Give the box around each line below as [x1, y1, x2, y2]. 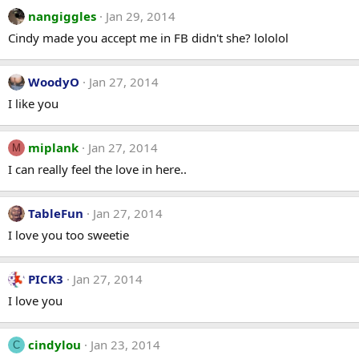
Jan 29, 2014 [106, 7, 175, 24]
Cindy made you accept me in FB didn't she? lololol [8, 29, 288, 46]
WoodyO [28, 73, 79, 90]
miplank [28, 139, 79, 155]
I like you [8, 95, 58, 111]
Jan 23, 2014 [91, 336, 160, 353]
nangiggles [28, 7, 96, 24]
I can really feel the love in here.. [8, 160, 187, 177]
